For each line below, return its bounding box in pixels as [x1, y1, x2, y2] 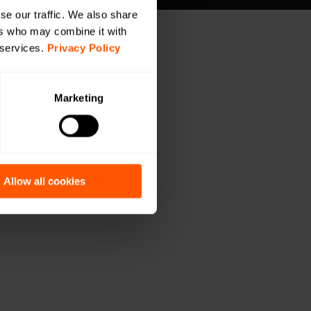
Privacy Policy [47, 42, 121, 54]
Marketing [54, 92, 103, 104]
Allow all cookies [3, 175, 85, 187]
